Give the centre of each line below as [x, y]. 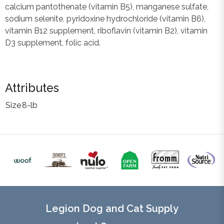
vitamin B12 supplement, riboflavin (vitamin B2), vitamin [106, 30]
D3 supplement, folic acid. [53, 42]
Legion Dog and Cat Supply [112, 208]
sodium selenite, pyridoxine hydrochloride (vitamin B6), [105, 18]
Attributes [32, 87]
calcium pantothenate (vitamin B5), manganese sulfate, [107, 6]
